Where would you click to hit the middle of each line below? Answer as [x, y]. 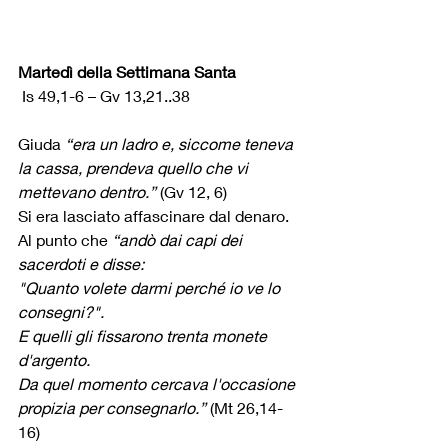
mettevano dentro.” [87, 192]
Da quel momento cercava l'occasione [158, 384]
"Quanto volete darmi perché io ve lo [151, 288]
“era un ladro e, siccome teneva [181, 144]
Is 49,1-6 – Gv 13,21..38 [106, 96]
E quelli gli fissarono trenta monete [144, 336]
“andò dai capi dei [179, 240]
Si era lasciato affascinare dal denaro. [153, 216]
